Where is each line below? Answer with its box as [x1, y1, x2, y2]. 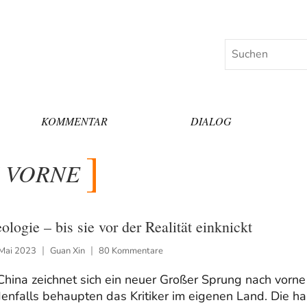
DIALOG [191, 113, 232, 128]
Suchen [223, 40, 260, 56]
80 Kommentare [98, 244, 163, 257]
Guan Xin [49, 244, 85, 257]
